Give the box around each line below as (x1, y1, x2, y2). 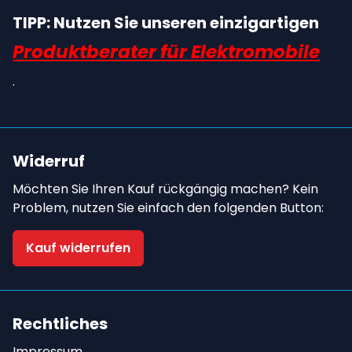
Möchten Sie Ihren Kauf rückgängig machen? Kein (13, 180, 318, 198)
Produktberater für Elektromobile (13, 39, 320, 64)
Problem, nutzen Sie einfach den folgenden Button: (13, 199, 324, 217)
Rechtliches (13, 313, 108, 335)
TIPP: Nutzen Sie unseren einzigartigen (13, 12, 319, 34)
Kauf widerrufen (26, 239, 130, 257)
